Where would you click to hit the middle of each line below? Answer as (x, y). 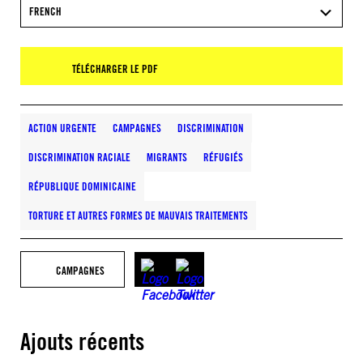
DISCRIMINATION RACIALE (79, 157)
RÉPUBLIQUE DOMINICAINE (82, 186)
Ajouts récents (82, 342)
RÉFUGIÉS (223, 157)
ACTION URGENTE (62, 128)
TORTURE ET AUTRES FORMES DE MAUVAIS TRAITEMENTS (138, 216)
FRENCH (45, 11)
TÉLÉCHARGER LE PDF (115, 69)
